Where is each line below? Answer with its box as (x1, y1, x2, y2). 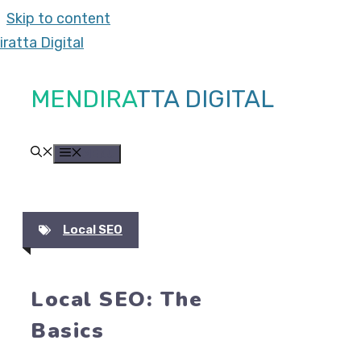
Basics (31, 316, 104, 345)
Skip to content (6, 10, 110, 27)
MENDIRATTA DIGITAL (31, 85, 274, 114)
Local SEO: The (31, 284, 202, 313)
